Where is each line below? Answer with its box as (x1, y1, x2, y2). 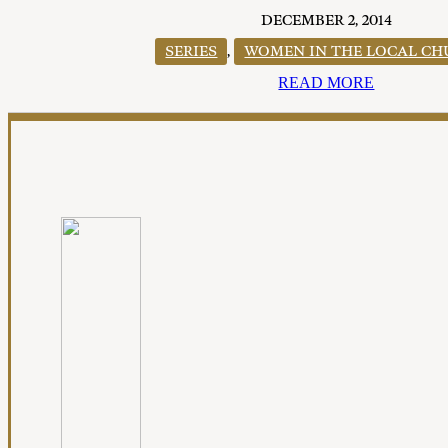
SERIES (165, 43, 218, 61)
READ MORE (278, 74, 375, 92)
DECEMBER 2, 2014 (260, 12, 392, 30)
